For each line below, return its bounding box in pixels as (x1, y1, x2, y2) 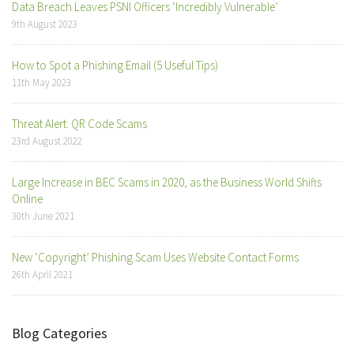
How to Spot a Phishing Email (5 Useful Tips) (12, 57, 218, 73)
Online (12, 190, 43, 206)
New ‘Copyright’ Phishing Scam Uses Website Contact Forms (12, 249, 299, 265)
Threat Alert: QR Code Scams (12, 115, 147, 131)
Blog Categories (12, 323, 107, 342)
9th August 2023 (12, 17, 77, 31)
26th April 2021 (12, 267, 73, 281)
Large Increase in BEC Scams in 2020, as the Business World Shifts (12, 174, 322, 190)
